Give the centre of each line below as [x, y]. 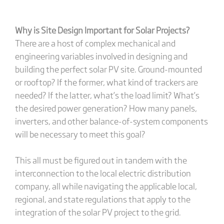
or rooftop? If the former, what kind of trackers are [106, 82]
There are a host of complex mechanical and [95, 43]
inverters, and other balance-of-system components [111, 121]
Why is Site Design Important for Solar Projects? [102, 30]
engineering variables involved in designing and [101, 56]
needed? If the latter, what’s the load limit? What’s [107, 95]
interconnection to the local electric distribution [103, 173]
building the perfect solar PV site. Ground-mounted [108, 69]
